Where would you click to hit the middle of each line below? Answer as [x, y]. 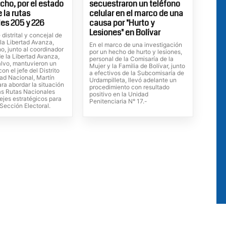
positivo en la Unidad [119, 94]
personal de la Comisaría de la [131, 59]
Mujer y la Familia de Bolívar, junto [137, 66]
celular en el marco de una [136, 13]
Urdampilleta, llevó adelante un [133, 80]
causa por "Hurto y [122, 23]
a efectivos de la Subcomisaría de [136, 73]
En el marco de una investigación [135, 44]
